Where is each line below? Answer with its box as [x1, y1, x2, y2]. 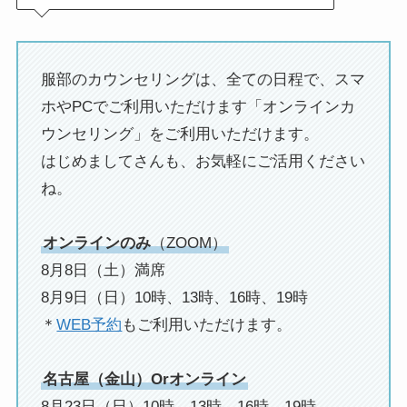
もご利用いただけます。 [122, 315, 293, 333]
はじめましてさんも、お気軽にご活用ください [41, 152, 366, 170]
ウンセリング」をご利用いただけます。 [41, 124, 320, 143]
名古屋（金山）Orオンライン [43, 370, 247, 388]
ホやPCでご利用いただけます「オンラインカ [41, 97, 356, 115]
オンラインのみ [43, 233, 152, 252]
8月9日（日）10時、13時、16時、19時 [41, 288, 309, 306]
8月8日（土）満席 [41, 261, 166, 279]
